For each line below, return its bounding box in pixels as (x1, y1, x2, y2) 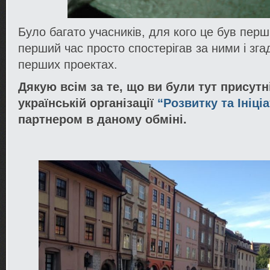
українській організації (18, 96, 157, 110)
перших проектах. (18, 58, 118, 71)
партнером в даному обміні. (18, 113, 187, 126)
